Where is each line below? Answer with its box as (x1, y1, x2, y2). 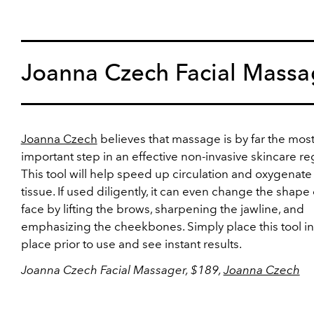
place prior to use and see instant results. (20, 237, 244, 251)
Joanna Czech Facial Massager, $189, (20, 263, 224, 277)
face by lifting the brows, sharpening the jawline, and (20, 202, 304, 216)
